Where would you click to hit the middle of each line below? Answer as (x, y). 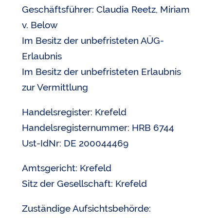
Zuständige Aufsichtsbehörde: (86, 208)
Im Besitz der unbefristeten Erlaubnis (101, 72)
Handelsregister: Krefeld (74, 112)
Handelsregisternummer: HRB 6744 (98, 127)
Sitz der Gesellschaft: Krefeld (84, 183)
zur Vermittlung (55, 87)
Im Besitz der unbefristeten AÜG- (93, 40)
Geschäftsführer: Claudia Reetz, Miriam (106, 9)
